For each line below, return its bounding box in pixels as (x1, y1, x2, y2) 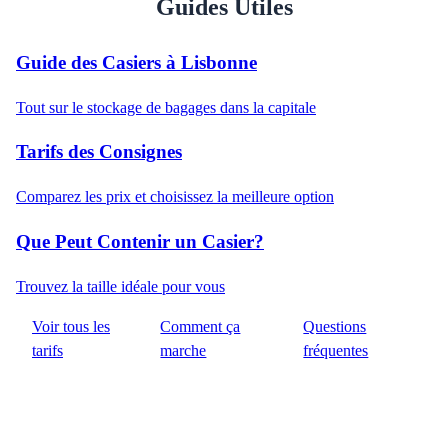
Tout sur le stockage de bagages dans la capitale (16, 98, 316, 116)
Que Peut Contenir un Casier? (16, 230, 264, 252)
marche (160, 341, 207, 359)
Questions (303, 317, 367, 335)
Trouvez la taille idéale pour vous (16, 277, 225, 295)
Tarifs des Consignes (16, 141, 182, 163)
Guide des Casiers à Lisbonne (16, 51, 257, 73)
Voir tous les (32, 317, 110, 335)
